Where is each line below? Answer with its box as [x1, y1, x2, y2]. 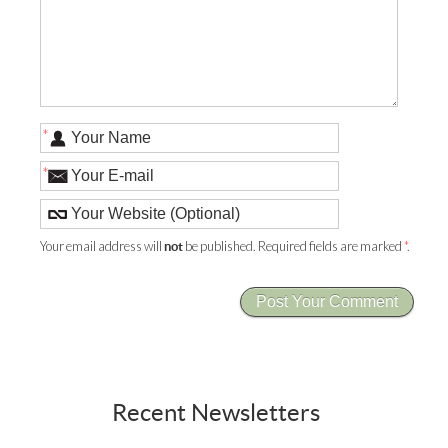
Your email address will [40, 238, 165, 255]
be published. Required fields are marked [183, 238, 405, 255]
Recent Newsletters [111, 399, 320, 427]
